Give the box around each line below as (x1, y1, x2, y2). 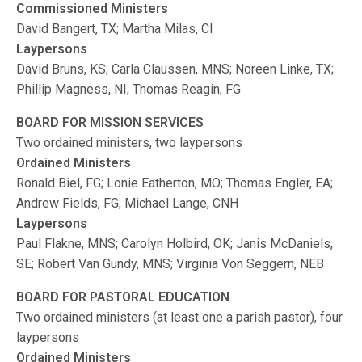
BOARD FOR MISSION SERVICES (16, 115, 204, 130)
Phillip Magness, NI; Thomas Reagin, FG (16, 82, 242, 97)
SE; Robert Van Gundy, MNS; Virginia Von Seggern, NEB (16, 256, 325, 271)
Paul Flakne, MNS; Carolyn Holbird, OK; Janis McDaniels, (16, 236, 334, 251)
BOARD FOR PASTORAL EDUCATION (16, 289, 230, 305)
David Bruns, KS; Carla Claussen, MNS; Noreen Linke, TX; (16, 61, 335, 77)
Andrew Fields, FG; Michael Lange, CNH (16, 196, 239, 211)
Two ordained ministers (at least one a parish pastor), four (16, 309, 343, 325)
